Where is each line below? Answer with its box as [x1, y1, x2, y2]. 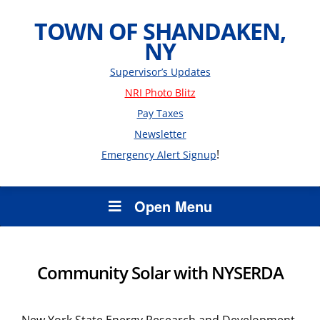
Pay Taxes [136, 106, 184, 120]
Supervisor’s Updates [109, 65, 211, 79]
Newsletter [134, 127, 186, 141]
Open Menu [134, 196, 212, 216]
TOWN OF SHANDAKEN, [34, 16, 286, 46]
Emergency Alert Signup [101, 148, 216, 161]
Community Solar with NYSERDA [36, 261, 284, 284]
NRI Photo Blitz [124, 86, 196, 99]
